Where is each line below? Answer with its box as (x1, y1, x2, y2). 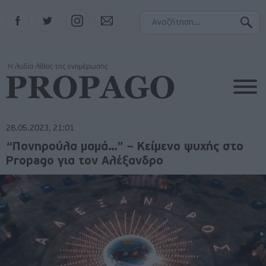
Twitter (36, 9, 61, 17)
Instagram (65, 9, 101, 17)
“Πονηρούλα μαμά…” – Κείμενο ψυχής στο (6, 141, 243, 153)
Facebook (6, 9, 40, 17)
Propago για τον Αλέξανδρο (6, 156, 163, 167)
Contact (95, 9, 122, 17)
